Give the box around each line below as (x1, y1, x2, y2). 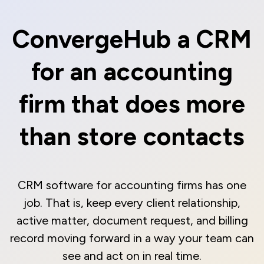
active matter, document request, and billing (16, 213, 248, 228)
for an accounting (31, 57, 233, 87)
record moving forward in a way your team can (10, 231, 254, 246)
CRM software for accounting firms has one (18, 178, 246, 193)
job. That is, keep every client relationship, (24, 196, 240, 210)
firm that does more (18, 89, 246, 120)
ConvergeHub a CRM (12, 24, 252, 55)
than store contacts (19, 121, 245, 152)
